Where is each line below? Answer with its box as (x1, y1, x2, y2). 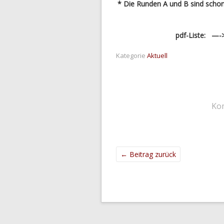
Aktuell (147, 50, 167, 60)
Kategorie (116, 50, 145, 60)
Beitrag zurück (127, 149, 176, 159)
